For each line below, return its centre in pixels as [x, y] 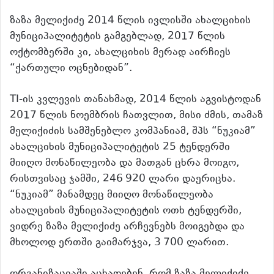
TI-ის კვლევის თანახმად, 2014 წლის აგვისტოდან [135, 99]
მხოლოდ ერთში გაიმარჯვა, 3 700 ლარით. [119, 243]
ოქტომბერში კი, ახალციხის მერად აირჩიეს [120, 52]
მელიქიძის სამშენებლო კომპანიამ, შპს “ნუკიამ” [133, 131]
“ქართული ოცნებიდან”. [71, 68]
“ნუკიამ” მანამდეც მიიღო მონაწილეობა [112, 195]
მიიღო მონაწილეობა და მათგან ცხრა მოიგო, [124, 163]
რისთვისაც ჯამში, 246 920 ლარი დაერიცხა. [123, 179]
